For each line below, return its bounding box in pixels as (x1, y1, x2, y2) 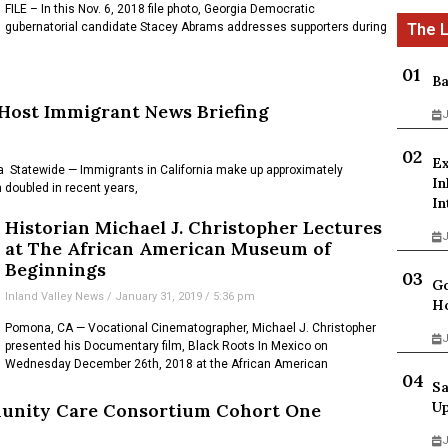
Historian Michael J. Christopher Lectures (5, 216, 383, 240)
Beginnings (5, 258, 107, 282)
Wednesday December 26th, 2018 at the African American (5, 357, 329, 372)
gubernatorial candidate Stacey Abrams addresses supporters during (5, 19, 388, 34)
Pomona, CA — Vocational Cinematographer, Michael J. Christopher (5, 321, 377, 336)
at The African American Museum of (5, 237, 332, 261)
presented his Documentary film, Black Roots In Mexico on (5, 339, 329, 354)
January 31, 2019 (112, 290, 206, 304)
